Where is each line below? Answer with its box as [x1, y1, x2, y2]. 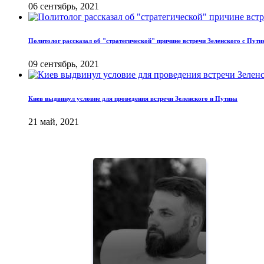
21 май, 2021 [28, 116, 79, 127]
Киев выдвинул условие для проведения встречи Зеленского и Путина [28, 94, 237, 102]
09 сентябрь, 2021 [28, 58, 99, 69]
